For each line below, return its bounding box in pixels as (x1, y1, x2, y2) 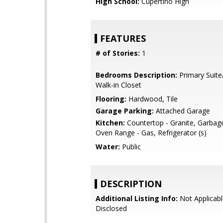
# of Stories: (96, 48, 140, 58)
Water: (96, 142, 120, 151)
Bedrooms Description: (96, 70, 177, 80)
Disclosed (96, 204, 127, 213)
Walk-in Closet (96, 80, 141, 90)
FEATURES (100, 32, 146, 44)
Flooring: (96, 94, 126, 104)
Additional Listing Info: (96, 194, 178, 203)
